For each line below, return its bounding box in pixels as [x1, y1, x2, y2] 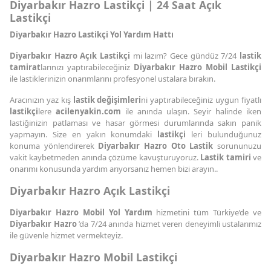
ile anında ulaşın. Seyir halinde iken [121, 105, 261, 117]
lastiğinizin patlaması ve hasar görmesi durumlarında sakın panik [10, 117, 261, 128]
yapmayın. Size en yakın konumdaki [10, 128, 158, 140]
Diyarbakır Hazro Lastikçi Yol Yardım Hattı [10, 28, 174, 40]
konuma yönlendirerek [10, 140, 99, 151]
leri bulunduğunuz [186, 128, 262, 140]
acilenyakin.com [56, 105, 121, 117]
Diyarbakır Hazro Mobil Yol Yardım [10, 206, 152, 218]
